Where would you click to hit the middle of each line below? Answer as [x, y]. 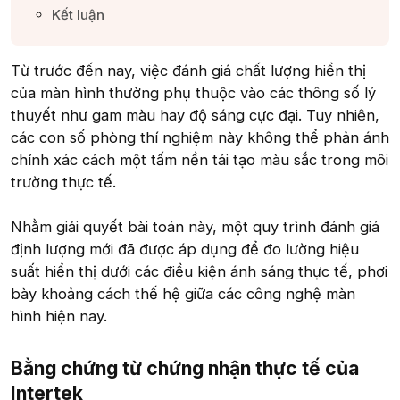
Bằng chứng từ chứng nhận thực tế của [185, 368]
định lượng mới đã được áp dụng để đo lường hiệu [185, 249]
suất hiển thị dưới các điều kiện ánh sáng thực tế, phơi [199, 271]
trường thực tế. [63, 182]
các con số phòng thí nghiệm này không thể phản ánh [200, 137]
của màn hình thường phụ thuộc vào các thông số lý [193, 93]
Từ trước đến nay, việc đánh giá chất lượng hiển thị [188, 71]
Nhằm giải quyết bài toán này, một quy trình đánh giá [195, 227]
